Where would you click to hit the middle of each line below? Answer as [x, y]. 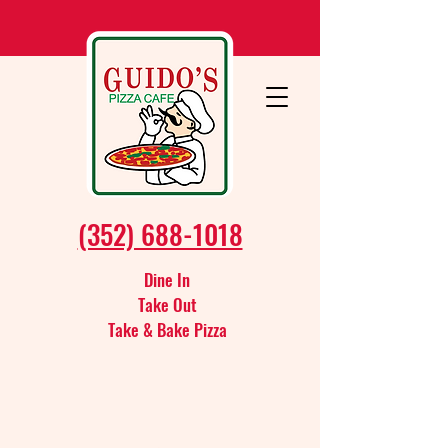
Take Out [167, 304]
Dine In [167, 279]
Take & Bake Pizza [167, 329]
